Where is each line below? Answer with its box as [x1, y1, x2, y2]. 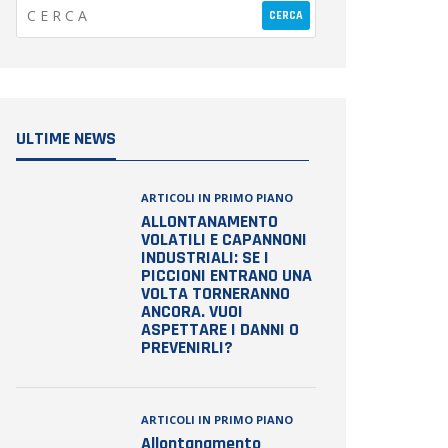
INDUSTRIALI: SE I [141, 246, 269, 269]
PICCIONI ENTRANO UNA [141, 264, 312, 287]
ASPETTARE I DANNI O [141, 318, 299, 341]
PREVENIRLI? [141, 336, 233, 359]
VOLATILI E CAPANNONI [141, 228, 307, 251]
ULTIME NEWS [16, 127, 116, 150]
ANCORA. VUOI [141, 300, 243, 323]
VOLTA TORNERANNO [141, 282, 290, 305]
